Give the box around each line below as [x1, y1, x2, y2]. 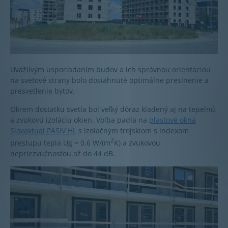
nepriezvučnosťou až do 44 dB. [10, 149, 115, 159]
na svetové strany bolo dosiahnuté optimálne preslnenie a [10, 75, 209, 85]
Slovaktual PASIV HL [10, 126, 76, 136]
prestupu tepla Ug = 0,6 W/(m [10, 138, 110, 148]
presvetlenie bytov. [10, 86, 75, 96]
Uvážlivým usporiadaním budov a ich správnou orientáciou [10, 65, 211, 75]
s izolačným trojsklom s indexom [76, 126, 189, 136]
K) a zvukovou [114, 138, 160, 148]
